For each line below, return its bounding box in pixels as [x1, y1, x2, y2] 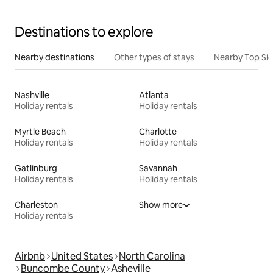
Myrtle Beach [15, 126, 66, 137]
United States [51, 249, 113, 263]
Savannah [139, 162, 177, 174]
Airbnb [15, 249, 45, 263]
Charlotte [139, 126, 177, 137]
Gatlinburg [15, 162, 57, 174]
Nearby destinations [15, 51, 94, 63]
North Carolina [119, 249, 185, 263]
